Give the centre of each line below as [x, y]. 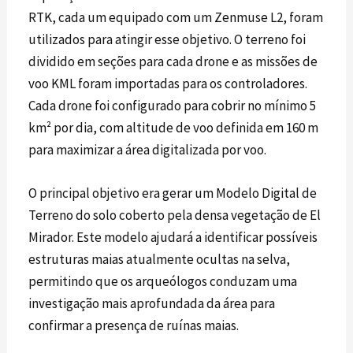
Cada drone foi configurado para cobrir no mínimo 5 [173, 105]
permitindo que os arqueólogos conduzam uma [163, 281]
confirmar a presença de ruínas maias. [134, 325]
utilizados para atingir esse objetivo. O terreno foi [167, 39]
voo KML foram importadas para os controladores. [168, 83]
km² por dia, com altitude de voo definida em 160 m [174, 127]
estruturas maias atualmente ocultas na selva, [160, 259]
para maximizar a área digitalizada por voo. [148, 149]
